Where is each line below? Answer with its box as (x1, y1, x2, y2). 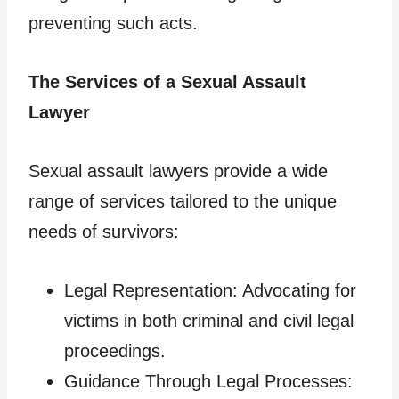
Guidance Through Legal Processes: (64, 370, 353, 391)
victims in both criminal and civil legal (64, 310, 354, 330)
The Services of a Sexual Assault (28, 71, 306, 92)
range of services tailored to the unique (28, 191, 337, 211)
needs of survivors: (28, 221, 179, 241)
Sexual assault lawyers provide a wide (28, 160, 328, 181)
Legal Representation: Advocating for (64, 280, 356, 300)
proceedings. (64, 340, 166, 361)
